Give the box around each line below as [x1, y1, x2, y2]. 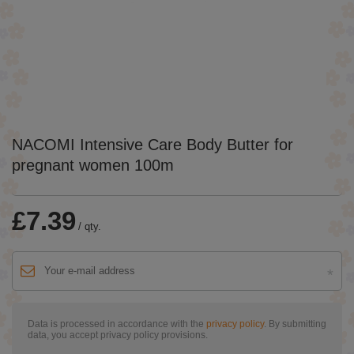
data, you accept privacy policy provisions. [28, 329, 208, 340]
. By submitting [264, 318, 326, 329]
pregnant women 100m [12, 156, 174, 174]
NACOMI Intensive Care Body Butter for [12, 135, 293, 153]
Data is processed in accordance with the [28, 318, 206, 329]
